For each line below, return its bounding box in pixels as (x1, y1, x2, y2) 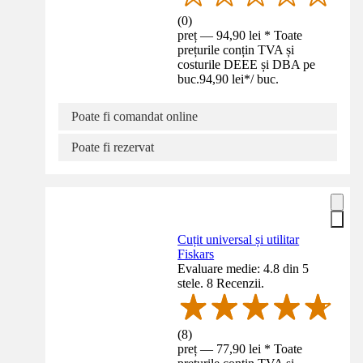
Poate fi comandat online (71, 109, 198, 123)
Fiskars (177, 246, 215, 261)
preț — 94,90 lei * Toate (177, 28, 303, 42)
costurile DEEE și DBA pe (177, 57, 316, 71)
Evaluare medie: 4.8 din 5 (177, 261, 310, 275)
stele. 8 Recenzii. (177, 275, 265, 290)
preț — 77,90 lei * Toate (177, 341, 303, 356)
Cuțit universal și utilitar (177, 232, 300, 246)
